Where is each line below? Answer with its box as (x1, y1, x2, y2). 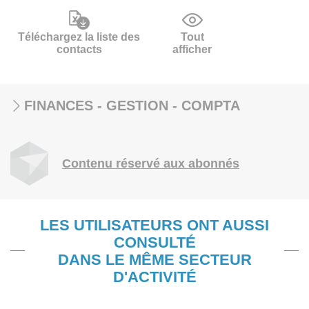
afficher (172, 43, 212, 55)
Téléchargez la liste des (18, 31, 140, 43)
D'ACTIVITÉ (112, 268, 197, 286)
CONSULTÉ (113, 234, 196, 251)
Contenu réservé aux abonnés (62, 157, 239, 170)
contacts (56, 43, 102, 55)
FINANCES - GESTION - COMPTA (24, 98, 240, 113)
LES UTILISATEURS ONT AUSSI (40, 217, 269, 234)
